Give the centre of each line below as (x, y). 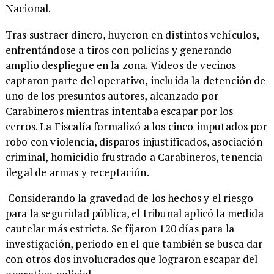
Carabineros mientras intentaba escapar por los (119, 111)
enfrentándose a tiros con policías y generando (119, 50)
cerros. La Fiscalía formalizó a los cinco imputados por (136, 126)
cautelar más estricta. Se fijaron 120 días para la (120, 228)
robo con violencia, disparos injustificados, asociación (134, 141)
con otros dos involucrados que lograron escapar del (131, 259)
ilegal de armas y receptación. (78, 172)
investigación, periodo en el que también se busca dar (134, 243)
